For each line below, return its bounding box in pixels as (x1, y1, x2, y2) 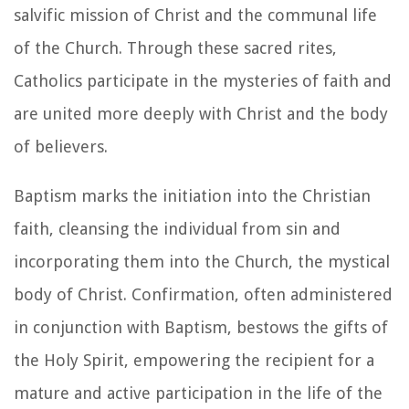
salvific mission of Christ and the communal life (14, 5, 377, 25)
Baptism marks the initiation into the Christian (14, 185, 371, 205)
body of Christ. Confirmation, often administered (14, 284, 393, 304)
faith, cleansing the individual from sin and (14, 218, 341, 238)
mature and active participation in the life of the (14, 383, 383, 403)
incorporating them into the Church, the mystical (14, 251, 390, 271)
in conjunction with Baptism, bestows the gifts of (14, 317, 388, 337)
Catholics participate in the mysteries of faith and (14, 70, 392, 90)
